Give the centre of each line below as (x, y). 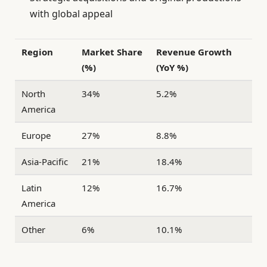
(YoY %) (173, 67)
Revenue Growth (194, 52)
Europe (36, 135)
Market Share (112, 52)
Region (38, 52)
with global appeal (71, 13)
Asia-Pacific (45, 161)
